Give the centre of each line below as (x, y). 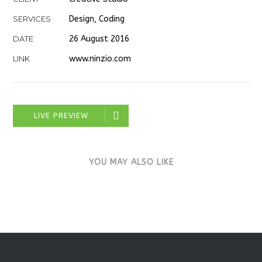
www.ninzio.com (100, 59)
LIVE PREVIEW (61, 116)
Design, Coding (97, 19)
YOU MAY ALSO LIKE (131, 162)
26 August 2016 (99, 39)
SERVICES (32, 19)
